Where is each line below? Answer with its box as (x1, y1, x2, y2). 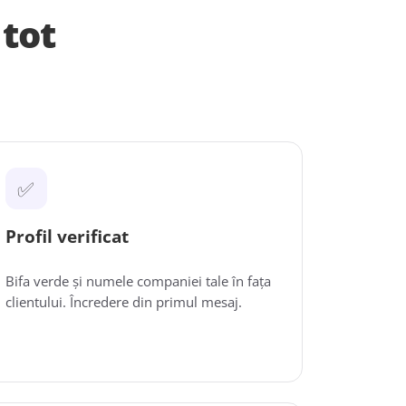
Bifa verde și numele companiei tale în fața (5, 272, 271, 290)
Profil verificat (5, 225, 129, 248)
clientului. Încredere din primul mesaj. (5, 293, 242, 311)
